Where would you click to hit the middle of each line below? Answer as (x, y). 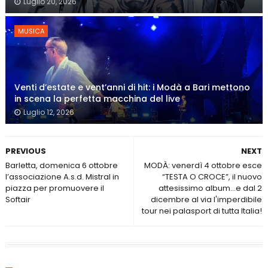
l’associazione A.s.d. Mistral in (62, 177)
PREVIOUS (25, 151)
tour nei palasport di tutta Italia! (202, 211)
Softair (18, 200)
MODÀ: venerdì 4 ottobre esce (203, 166)
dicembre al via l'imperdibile (207, 200)
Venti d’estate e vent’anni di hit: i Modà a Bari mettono (132, 88)
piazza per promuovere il (54, 188)
